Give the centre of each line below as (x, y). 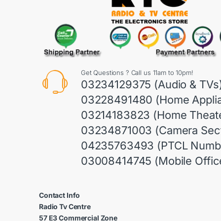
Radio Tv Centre (65, 207)
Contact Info (60, 195)
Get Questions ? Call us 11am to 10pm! (137, 73)
